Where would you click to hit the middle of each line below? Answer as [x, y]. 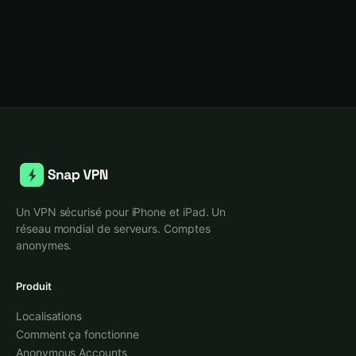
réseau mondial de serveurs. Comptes [113, 228]
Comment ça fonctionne [77, 334]
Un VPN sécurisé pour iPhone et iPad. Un [121, 212]
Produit [34, 286]
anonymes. [44, 245]
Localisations [49, 316]
